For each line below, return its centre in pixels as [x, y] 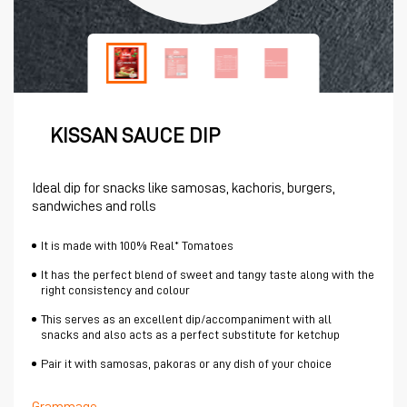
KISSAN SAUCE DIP [135, 136]
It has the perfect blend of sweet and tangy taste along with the [208, 274]
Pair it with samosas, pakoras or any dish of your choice [186, 363]
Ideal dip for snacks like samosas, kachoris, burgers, [184, 188]
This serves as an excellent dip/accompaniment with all [186, 319]
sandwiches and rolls [94, 206]
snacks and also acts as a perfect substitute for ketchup [190, 334]
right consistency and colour [115, 290]
